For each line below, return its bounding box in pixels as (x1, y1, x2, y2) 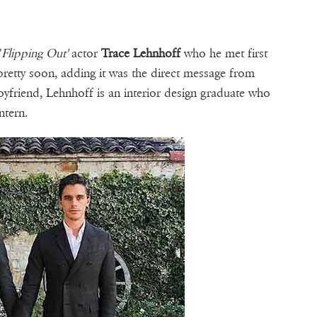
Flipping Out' (1, 46, 69, 62)
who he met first (180, 46, 268, 62)
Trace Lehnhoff (101, 46, 181, 62)
